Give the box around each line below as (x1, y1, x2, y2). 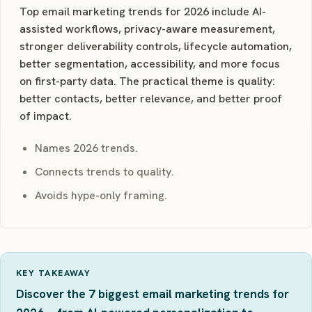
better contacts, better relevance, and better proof (19, 91, 282, 107)
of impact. (19, 109, 72, 124)
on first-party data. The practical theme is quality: (19, 74, 275, 89)
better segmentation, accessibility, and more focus (19, 56, 280, 72)
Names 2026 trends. (34, 141, 138, 156)
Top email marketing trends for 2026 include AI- (19, 4, 266, 19)
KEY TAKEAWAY (16, 267, 91, 279)
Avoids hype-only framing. (34, 188, 167, 203)
